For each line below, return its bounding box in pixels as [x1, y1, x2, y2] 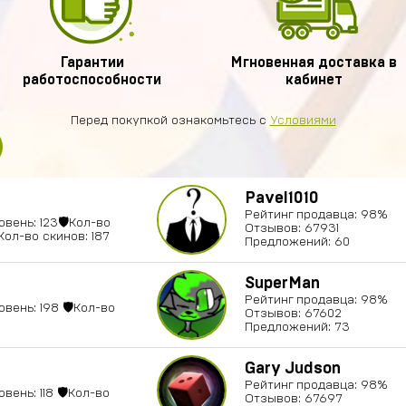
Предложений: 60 [245, 236, 350, 248]
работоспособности [23, 72, 161, 87]
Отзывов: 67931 [245, 222, 339, 235]
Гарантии [60, 55, 124, 70]
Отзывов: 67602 [245, 307, 342, 320]
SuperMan [245, 275, 320, 292]
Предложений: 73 [245, 321, 350, 333]
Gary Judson [245, 361, 341, 377]
